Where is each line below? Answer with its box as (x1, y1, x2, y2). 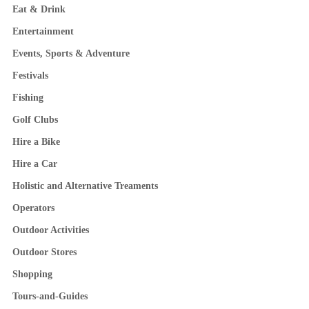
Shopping (12, 269, 52, 280)
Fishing (12, 92, 43, 103)
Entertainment (12, 26, 74, 37)
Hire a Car (12, 159, 57, 170)
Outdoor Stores (12, 247, 77, 258)
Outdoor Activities (12, 225, 89, 236)
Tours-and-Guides (12, 291, 88, 302)
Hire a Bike (12, 137, 60, 148)
